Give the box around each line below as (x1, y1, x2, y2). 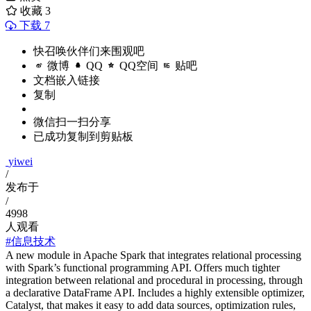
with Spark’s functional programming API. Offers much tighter (6, 262, 280, 274)
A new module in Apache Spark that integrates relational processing (6, 249, 301, 262)
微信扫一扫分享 (33, 116, 111, 128)
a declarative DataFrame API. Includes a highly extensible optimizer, (6, 287, 305, 299)
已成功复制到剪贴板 (33, 131, 133, 143)
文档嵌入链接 (33, 74, 100, 87)
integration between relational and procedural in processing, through (6, 274, 303, 287)
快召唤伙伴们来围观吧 (33, 45, 144, 58)
